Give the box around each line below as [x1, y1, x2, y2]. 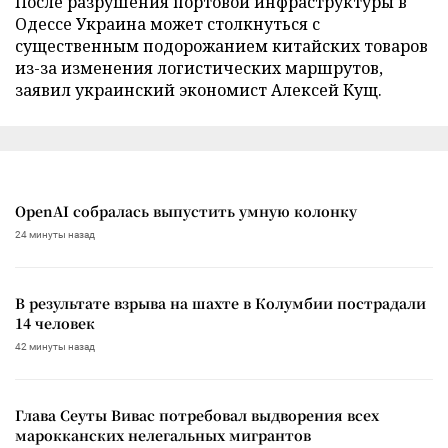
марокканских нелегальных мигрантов [15, 424, 311, 445]
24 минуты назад [15, 228, 95, 240]
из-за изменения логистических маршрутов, [15, 56, 383, 79]
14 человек [15, 312, 95, 333]
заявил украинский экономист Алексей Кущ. [15, 78, 382, 101]
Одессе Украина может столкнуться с [15, 12, 320, 35]
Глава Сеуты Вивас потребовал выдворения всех [15, 404, 379, 425]
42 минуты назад [15, 340, 95, 352]
